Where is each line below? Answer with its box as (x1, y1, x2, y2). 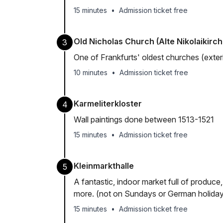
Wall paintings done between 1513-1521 (74, 114, 214, 124)
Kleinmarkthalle (74, 161, 134, 171)
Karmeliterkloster (74, 99, 142, 109)
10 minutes (74, 68, 108, 77)
